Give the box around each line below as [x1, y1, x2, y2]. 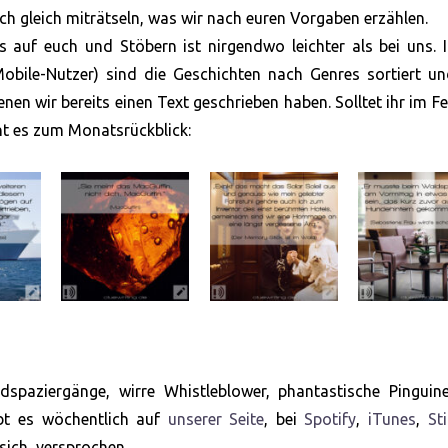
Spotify [304, 409, 357, 428]
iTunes [368, 409, 417, 428]
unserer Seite [167, 409, 265, 428]
